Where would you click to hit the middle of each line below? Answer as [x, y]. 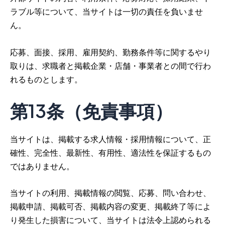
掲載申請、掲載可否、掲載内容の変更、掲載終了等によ [110, 207]
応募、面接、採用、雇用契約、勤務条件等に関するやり [110, 52]
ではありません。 [42, 166]
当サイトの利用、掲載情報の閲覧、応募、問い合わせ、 [110, 193]
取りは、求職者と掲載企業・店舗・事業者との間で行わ [110, 66]
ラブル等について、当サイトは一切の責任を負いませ [106, 12]
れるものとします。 [46, 79]
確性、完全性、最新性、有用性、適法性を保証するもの [110, 152]
